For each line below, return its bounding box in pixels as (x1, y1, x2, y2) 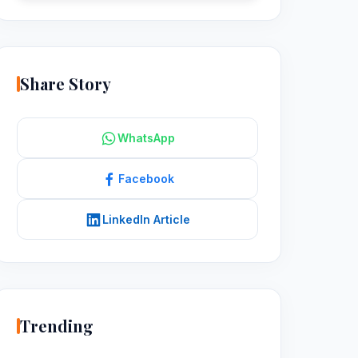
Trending (20, 315, 93, 336)
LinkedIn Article (102, 213, 190, 226)
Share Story (20, 73, 111, 94)
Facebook (118, 172, 174, 185)
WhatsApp (117, 131, 175, 145)
